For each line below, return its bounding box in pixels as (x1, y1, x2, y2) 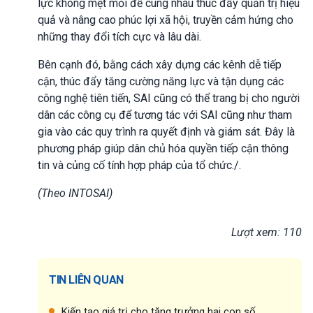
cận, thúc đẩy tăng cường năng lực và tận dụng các (38, 74, 284, 88)
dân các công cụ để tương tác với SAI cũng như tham (38, 108, 292, 122)
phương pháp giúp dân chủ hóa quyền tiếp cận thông (38, 141, 289, 155)
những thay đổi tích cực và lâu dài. (38, 29, 201, 43)
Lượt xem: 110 (231, 225, 302, 239)
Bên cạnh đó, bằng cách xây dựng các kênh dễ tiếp (38, 57, 282, 71)
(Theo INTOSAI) (38, 186, 112, 200)
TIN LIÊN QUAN (49, 272, 124, 286)
